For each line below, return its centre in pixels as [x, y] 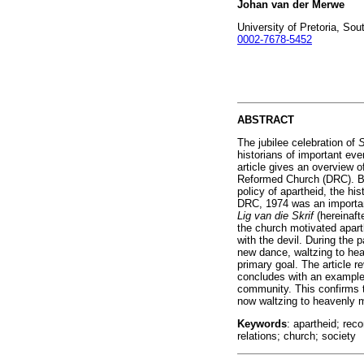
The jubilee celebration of [298, 143]
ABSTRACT [266, 119]
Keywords [262, 324]
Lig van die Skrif [277, 216]
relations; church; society [297, 336]
